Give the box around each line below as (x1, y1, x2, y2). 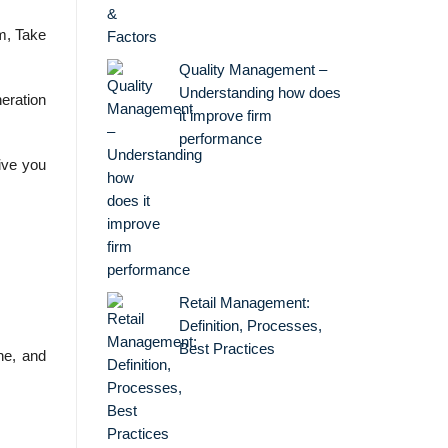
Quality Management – (178, 61, 327, 78)
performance (178, 130, 262, 147)
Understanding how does (178, 84, 341, 101)
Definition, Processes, (178, 317, 322, 334)
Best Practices (178, 340, 275, 357)
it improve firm (178, 107, 272, 124)
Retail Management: (178, 294, 310, 311)
